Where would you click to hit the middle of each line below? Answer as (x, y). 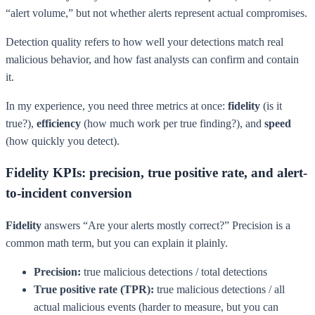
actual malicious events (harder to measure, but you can (156, 307)
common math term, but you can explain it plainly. (117, 243)
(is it (271, 105)
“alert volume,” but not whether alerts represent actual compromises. (156, 13)
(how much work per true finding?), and (173, 123)
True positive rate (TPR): (94, 290)
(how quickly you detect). (63, 141)
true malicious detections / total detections (174, 272)
